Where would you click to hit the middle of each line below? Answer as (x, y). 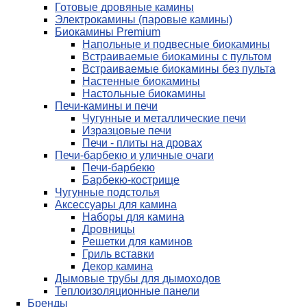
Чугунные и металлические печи (164, 118)
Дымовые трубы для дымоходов (138, 278)
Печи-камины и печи (106, 106)
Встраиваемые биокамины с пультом (177, 56)
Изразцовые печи (127, 130)
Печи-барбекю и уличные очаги (134, 155)
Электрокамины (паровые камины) (144, 19)
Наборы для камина (133, 217)
